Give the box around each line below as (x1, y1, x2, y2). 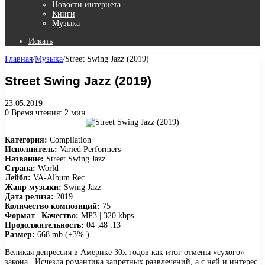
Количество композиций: (5, 201, 100, 211)
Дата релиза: (5, 192, 54, 201)
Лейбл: (5, 173, 31, 182)
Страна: (5, 163, 35, 173)
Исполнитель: (5, 144, 57, 154)
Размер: (5, 230, 35, 239)
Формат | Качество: (5, 211, 79, 220)
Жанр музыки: (5, 182, 62, 192)
